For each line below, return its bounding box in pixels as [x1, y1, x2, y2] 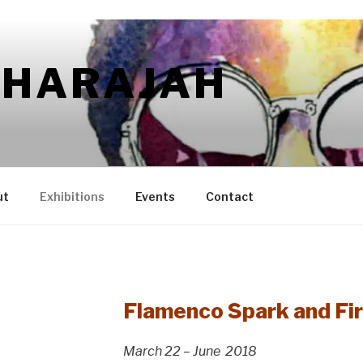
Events [135, 189, 175, 203]
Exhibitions [39, 189, 105, 203]
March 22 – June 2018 [122, 343, 257, 359]
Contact [205, 189, 254, 203]
